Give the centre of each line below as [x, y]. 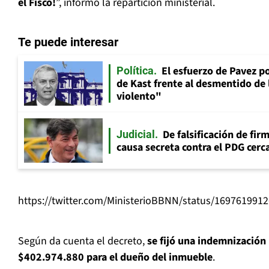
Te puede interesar [68, 42]
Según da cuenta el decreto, [83, 241]
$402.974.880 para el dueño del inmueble [115, 258]
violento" [139, 97]
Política [135, 71]
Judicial [136, 134]
